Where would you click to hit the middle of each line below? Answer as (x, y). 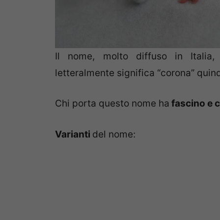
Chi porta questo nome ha (112, 104)
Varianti (74, 134)
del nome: (114, 134)
